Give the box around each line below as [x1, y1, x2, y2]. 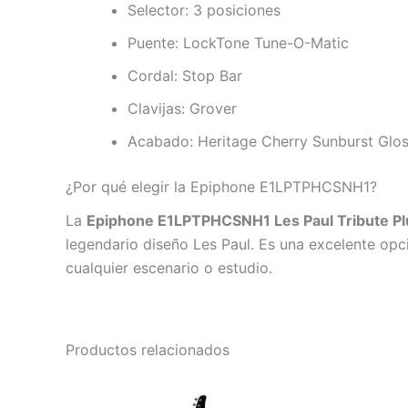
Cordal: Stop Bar [127, 66, 242, 86]
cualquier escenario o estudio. [66, 259, 272, 278]
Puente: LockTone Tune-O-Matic [127, 34, 349, 53]
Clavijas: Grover [127, 99, 237, 118]
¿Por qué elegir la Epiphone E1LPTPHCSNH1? [66, 178, 377, 197]
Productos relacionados [66, 341, 229, 360]
